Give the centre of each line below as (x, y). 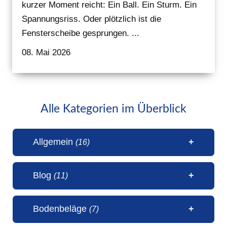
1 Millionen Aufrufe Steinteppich (111, 205)
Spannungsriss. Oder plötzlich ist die (92, 19)
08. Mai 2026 (46, 52)
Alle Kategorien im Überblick (113, 109)
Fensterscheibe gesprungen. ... (81, 33)
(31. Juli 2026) (79, 219)
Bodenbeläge (61, 209)
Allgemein (54, 142)
